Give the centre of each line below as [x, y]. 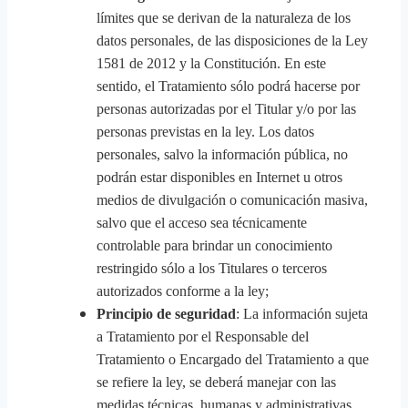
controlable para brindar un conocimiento [214, 245]
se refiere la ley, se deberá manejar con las [216, 382]
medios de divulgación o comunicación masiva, [232, 200]
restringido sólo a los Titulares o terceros [212, 268]
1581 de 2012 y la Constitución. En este [211, 63]
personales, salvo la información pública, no [222, 154]
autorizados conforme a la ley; [183, 291]
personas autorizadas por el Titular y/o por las [226, 109]
